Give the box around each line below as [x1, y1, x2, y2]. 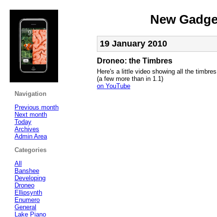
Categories [15, 146, 46, 154]
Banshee [15, 167, 39, 174]
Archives [15, 125, 39, 133]
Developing [15, 174, 46, 182]
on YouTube [97, 82, 130, 90]
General [15, 203, 36, 211]
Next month [15, 110, 47, 118]
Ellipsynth [15, 188, 42, 196]
